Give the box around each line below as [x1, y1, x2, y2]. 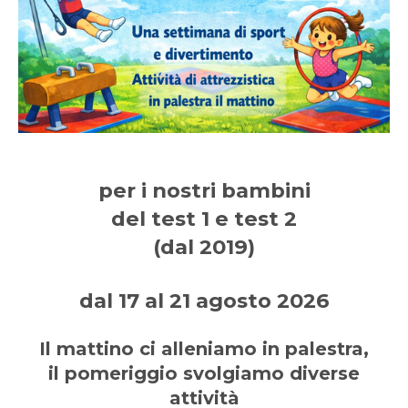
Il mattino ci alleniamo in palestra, [39, 337, 369, 360]
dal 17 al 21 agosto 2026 [78, 287, 330, 313]
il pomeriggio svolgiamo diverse [48, 362, 360, 384]
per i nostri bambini [97, 177, 311, 203]
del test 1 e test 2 [111, 205, 297, 231]
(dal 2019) [153, 233, 255, 260]
